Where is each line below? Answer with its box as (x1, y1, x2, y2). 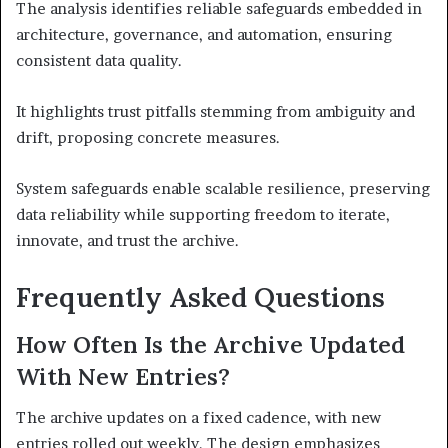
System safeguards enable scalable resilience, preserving (16, 178, 430, 198)
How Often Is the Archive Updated (16, 330, 405, 360)
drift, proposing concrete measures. (16, 127, 280, 147)
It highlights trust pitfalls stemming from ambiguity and (16, 101, 415, 121)
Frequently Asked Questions (16, 279, 385, 314)
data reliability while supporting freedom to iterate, (16, 204, 390, 224)
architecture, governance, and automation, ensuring (16, 24, 392, 44)
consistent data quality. (16, 50, 182, 70)
